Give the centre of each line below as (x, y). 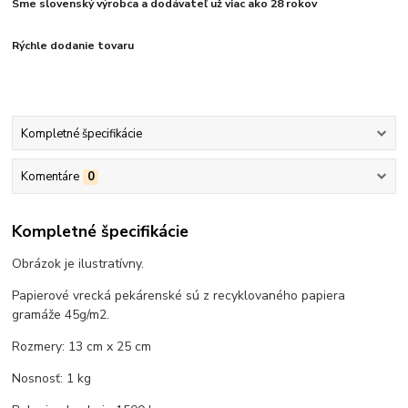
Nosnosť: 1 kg (52, 379)
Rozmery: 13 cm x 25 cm (82, 347)
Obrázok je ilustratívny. (78, 264)
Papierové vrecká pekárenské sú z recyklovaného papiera (179, 296)
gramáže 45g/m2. (61, 315)
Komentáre (50, 176)
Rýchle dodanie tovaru (73, 45)
